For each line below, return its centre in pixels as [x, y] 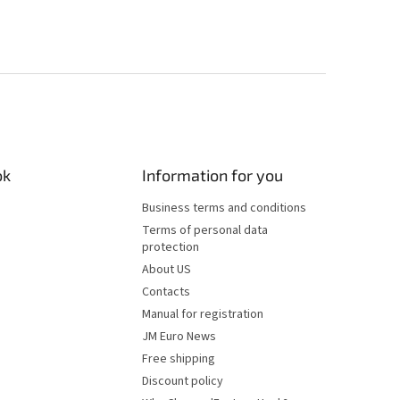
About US [167, 270]
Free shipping [179, 359]
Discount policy [183, 382]
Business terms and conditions [225, 208]
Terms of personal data [205, 231]
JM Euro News [179, 337]
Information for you [213, 175]
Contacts [167, 292]
